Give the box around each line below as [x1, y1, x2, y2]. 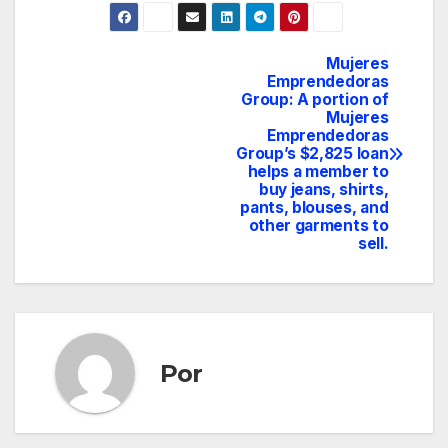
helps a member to [247, 162, 389, 182]
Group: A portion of [241, 90, 389, 110]
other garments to [248, 216, 389, 236]
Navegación [44, 55, 225, 95]
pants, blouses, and [240, 198, 389, 218]
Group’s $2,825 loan [236, 144, 389, 164]
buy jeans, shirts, [258, 180, 389, 200]
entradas [44, 137, 177, 177]
